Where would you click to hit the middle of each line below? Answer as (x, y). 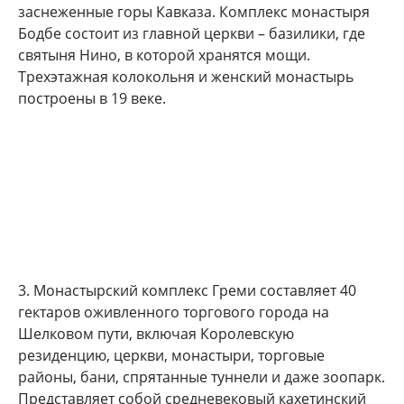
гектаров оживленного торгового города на (174, 312)
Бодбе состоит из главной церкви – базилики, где (192, 34)
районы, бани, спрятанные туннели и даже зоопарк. (202, 377)
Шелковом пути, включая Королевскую (156, 334)
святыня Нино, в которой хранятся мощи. (164, 55)
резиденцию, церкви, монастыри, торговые (171, 356)
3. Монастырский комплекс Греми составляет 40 (187, 291)
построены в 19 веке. (92, 99)
